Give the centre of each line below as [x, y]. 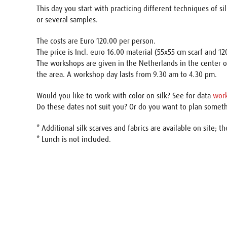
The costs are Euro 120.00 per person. [96, 41]
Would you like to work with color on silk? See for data [125, 96]
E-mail [208, 221]
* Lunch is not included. [75, 139]
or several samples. [67, 20]
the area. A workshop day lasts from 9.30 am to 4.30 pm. [127, 74]
